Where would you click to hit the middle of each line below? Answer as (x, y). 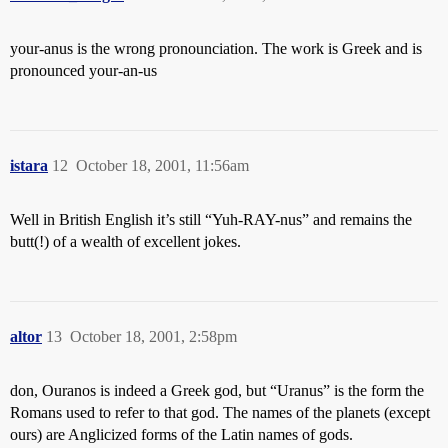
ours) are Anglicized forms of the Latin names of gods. (181, 434)
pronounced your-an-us (83, 70)
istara (29, 165)
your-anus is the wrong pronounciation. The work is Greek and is (216, 48)
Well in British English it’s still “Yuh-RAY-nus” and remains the (211, 219)
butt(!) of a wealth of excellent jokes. (125, 241)
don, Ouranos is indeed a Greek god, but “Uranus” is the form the (217, 390)
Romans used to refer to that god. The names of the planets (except (220, 412)
